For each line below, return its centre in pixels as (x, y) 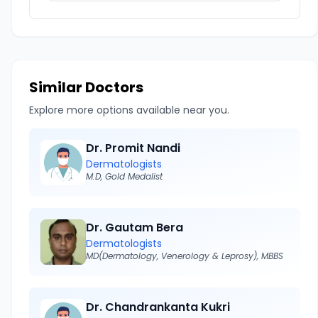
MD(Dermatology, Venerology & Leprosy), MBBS (185, 256)
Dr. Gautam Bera (135, 227)
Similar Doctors (86, 87)
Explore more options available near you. (129, 110)
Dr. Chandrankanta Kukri (158, 307)
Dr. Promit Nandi (133, 148)
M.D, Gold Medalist (124, 176)
